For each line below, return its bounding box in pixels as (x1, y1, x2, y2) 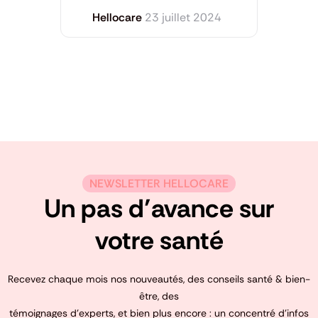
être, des (139, 290, 179, 303)
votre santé (94, 224, 224, 258)
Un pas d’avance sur (44, 192, 274, 226)
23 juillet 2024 (144, 10, 221, 26)
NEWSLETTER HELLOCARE (89, 176, 229, 192)
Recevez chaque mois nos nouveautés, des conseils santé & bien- (8, 273, 310, 286)
